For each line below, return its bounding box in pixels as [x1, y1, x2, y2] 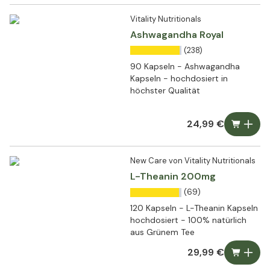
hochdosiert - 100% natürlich [130, 215, 246, 226]
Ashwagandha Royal [130, 28, 224, 41]
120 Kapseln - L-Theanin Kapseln [130, 202, 259, 214]
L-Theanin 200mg [130, 170, 216, 183]
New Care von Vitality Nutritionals [130, 155, 256, 166]
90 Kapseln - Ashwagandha [130, 60, 240, 72]
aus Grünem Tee [130, 227, 195, 238]
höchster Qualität [130, 84, 200, 96]
